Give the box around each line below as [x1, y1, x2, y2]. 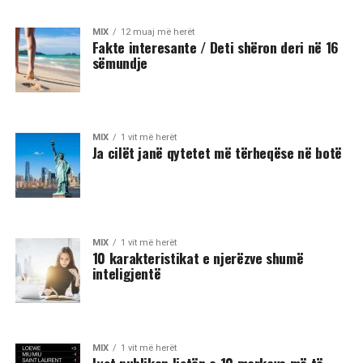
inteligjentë [92, 263, 161, 284]
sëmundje [92, 52, 147, 73]
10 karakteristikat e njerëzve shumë [92, 247, 304, 268]
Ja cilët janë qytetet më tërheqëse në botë [92, 142, 342, 163]
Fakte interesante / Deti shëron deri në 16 [92, 36, 339, 58]
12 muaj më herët [120, 27, 194, 37]
